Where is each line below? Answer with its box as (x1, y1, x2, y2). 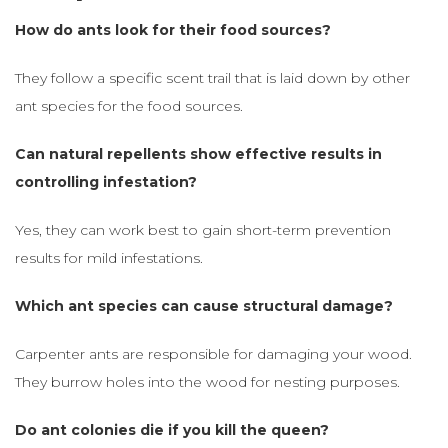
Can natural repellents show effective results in (15, 144, 382, 163)
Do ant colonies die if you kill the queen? (15, 420, 329, 439)
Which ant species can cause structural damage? (15, 296, 393, 315)
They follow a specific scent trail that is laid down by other (15, 68, 410, 87)
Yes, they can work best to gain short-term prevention (15, 220, 391, 239)
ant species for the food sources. (15, 96, 243, 115)
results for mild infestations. (15, 248, 203, 267)
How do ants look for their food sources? (15, 20, 331, 39)
